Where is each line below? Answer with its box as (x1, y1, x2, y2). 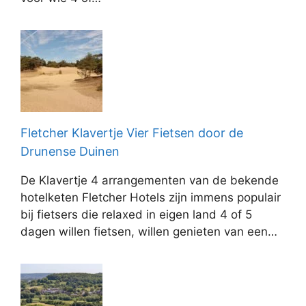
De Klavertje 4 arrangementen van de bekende (20, 173, 279, 187)
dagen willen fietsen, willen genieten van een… (20, 225, 277, 238)
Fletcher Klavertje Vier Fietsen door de (20, 126, 243, 140)
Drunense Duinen (20, 144, 120, 158)
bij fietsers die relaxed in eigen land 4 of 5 (20, 208, 252, 221)
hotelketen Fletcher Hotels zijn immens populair (20, 191, 281, 204)
